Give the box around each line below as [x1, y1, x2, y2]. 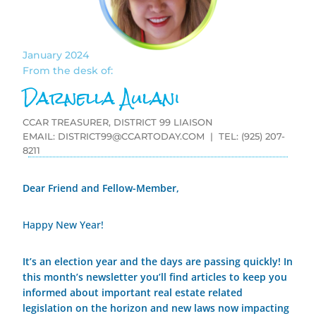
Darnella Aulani [23, 79, 181, 118]
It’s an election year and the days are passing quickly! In [23, 255, 293, 269]
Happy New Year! [23, 218, 104, 232]
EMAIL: [23, 130, 59, 142]
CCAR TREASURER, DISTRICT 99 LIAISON [23, 116, 214, 128]
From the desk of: [23, 64, 114, 78]
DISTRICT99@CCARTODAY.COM [58, 130, 205, 142]
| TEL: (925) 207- [205, 130, 286, 142]
